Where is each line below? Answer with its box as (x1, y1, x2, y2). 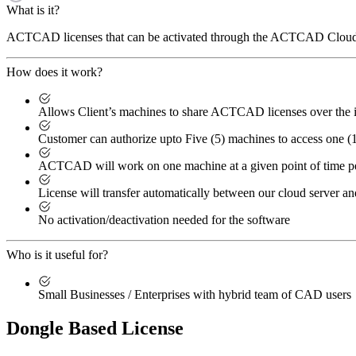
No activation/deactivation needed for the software (38, 213, 290, 227)
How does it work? (6, 65, 103, 79)
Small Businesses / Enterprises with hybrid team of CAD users (38, 288, 351, 302)
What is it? (6, 3, 60, 17)
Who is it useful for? (6, 248, 108, 262)
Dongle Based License (6, 318, 184, 339)
